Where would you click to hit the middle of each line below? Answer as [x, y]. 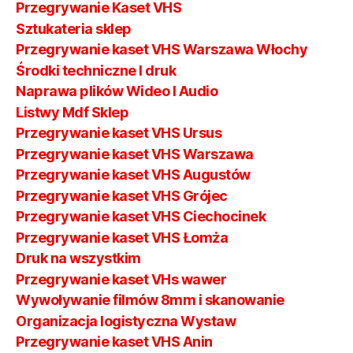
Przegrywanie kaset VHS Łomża [122, 237]
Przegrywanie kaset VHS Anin [114, 342]
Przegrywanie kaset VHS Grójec [122, 195]
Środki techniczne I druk [96, 70]
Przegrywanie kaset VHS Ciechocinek [141, 216]
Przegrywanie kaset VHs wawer [121, 279]
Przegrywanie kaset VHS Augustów [133, 175]
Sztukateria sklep [74, 28]
